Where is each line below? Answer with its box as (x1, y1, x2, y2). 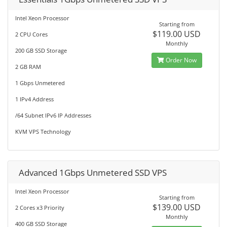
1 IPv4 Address (15, 95, 54, 103)
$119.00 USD (153, 28, 201, 40)
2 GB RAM (15, 63, 41, 70)
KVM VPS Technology (15, 128, 71, 135)
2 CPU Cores (15, 30, 48, 38)
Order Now (164, 56, 197, 64)
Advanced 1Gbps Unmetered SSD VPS (19, 167, 167, 178)
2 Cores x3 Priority (15, 204, 64, 211)
